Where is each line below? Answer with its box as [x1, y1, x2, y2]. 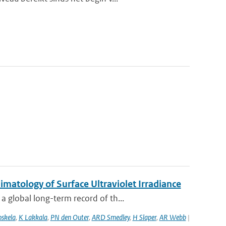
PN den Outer [50, 212, 89, 222]
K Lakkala [18, 212, 47, 222]
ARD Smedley [91, 212, 130, 222]
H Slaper [132, 212, 156, 222]
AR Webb [159, 212, 186, 222]
